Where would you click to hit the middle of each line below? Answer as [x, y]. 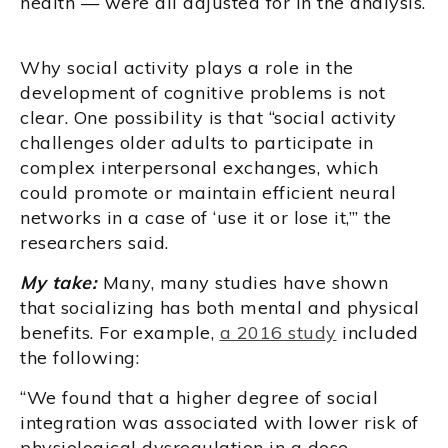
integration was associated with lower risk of [219, 423]
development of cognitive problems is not [202, 93]
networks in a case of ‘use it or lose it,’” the [206, 218]
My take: [58, 283]
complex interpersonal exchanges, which [199, 168]
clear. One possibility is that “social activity [208, 118]
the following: [79, 358]
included [377, 333]
